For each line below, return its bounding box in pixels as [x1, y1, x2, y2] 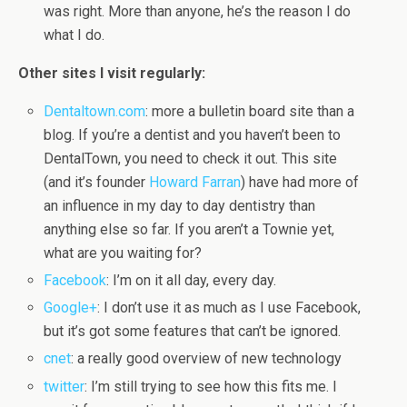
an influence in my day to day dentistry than [44, 196, 316, 214]
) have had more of [241, 173, 360, 191]
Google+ [44, 299, 98, 317]
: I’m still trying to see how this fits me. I [84, 377, 338, 395]
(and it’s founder [44, 173, 150, 191]
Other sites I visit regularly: [18, 64, 205, 82]
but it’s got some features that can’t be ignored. [44, 323, 342, 341]
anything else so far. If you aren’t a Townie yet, [44, 220, 335, 238]
